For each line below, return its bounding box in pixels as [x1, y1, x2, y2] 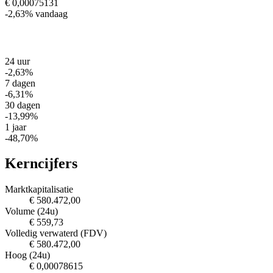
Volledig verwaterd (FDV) [5, 228, 107, 239]
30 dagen [5, 99, 40, 110]
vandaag [35, 8, 68, 19]
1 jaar [5, 121, 26, 132]
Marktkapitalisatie [5, 184, 73, 195]
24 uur [5, 55, 30, 66]
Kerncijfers [5, 155, 77, 172]
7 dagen [5, 77, 35, 88]
